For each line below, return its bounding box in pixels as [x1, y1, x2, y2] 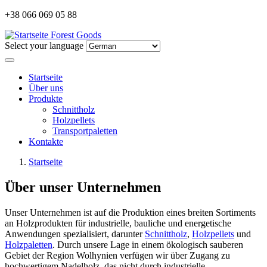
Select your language [5, 41, 83, 51]
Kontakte [29, 136, 63, 147]
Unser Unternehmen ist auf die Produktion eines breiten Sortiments [5, 207, 256, 218]
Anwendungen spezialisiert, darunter [5, 228, 145, 239]
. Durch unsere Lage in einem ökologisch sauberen [52, 239, 243, 250]
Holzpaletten [5, 239, 52, 250]
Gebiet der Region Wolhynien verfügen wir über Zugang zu [5, 250, 230, 260]
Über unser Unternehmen [5, 179, 161, 195]
